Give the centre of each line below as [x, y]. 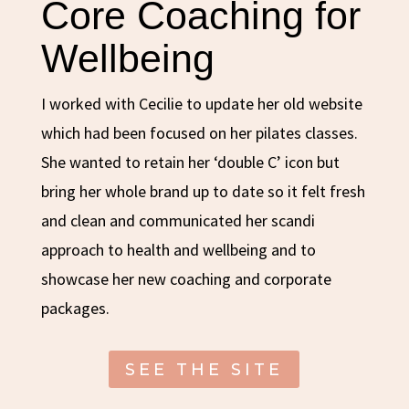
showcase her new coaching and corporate [186, 279]
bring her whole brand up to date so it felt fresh [203, 192]
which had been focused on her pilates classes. [199, 133]
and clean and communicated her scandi [178, 221]
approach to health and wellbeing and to [178, 250]
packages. [75, 309]
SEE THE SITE [204, 369]
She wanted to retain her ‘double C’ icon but [190, 163]
